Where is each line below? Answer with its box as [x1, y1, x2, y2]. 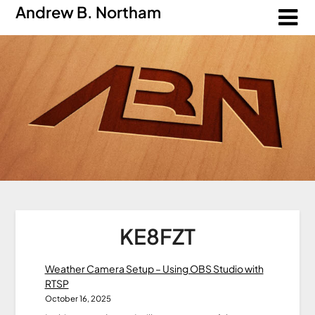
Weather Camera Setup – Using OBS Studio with [44, 262, 264, 275]
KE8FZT [120, 222, 195, 250]
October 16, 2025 [44, 292, 111, 304]
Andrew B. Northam [15, 2, 162, 22]
